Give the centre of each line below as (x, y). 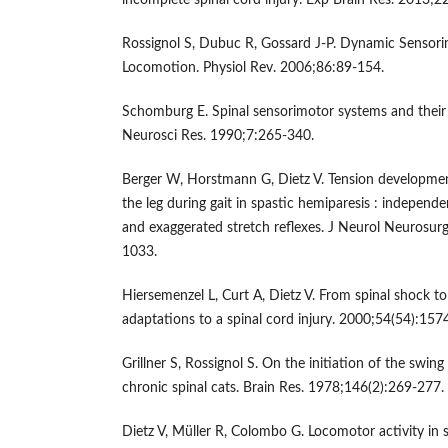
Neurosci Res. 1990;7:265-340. (218, 136)
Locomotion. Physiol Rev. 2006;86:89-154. (253, 68)
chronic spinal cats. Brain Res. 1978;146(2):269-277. (283, 388)
